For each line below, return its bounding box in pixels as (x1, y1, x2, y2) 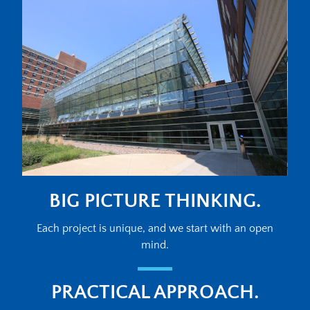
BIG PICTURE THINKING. (49, 190, 261, 212)
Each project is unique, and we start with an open (37, 222, 273, 235)
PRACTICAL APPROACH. (51, 281, 259, 303)
